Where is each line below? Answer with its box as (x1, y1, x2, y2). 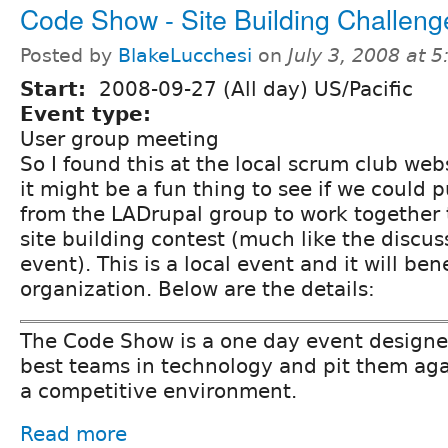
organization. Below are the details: (20, 276, 375, 301)
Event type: (20, 101, 158, 126)
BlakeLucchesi (118, 44, 252, 66)
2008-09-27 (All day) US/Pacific (99, 76, 413, 101)
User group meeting (20, 126, 219, 151)
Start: (20, 76, 93, 101)
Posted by (20, 44, 118, 66)
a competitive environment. (20, 379, 297, 404)
